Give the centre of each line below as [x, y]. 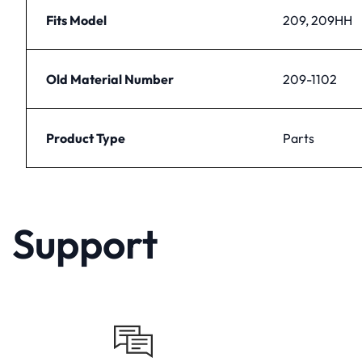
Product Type [86, 138]
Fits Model [76, 20]
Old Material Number [110, 79]
